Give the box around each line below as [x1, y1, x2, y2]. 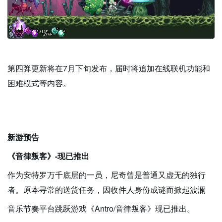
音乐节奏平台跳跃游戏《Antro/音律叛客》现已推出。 [7, 203, 195, 215]
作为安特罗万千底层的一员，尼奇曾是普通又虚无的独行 [7, 169, 206, 181]
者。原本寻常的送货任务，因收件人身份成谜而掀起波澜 [7, 184, 206, 196]
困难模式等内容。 [7, 77, 71, 89]
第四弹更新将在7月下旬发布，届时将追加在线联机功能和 [7, 62, 210, 74]
